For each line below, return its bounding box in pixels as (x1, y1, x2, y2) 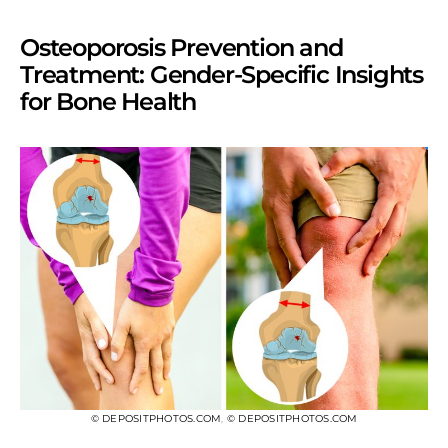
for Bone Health (20, 87, 197, 117)
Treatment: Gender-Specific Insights (20, 60, 423, 90)
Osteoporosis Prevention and (20, 33, 343, 63)
